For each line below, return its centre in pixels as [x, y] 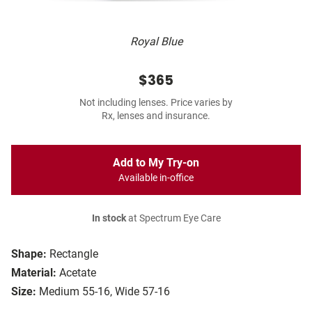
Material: [34, 273]
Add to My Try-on [156, 163]
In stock [109, 219]
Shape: [29, 254]
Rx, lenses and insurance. [156, 116]
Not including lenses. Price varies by [156, 103]
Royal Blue [156, 42]
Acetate [78, 273]
